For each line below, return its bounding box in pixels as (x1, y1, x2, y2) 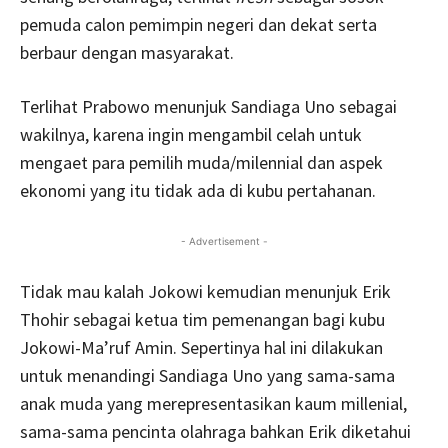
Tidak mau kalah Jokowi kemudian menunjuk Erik (20, 279, 391, 303)
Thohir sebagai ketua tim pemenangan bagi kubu (20, 307, 385, 331)
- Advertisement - (180, 234, 268, 247)
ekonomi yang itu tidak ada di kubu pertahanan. (20, 178, 376, 202)
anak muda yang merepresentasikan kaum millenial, (20, 391, 407, 415)
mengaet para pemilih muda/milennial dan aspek (20, 150, 383, 174)
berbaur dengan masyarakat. (20, 40, 234, 64)
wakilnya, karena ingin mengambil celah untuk (20, 122, 362, 146)
